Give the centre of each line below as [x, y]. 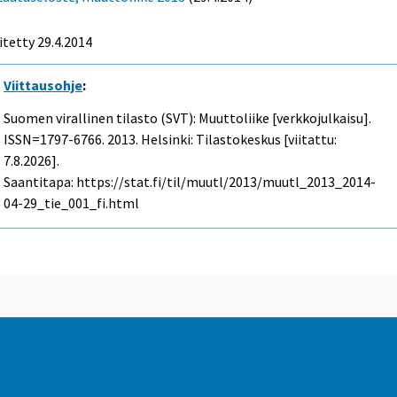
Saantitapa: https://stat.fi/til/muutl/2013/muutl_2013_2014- [190, 181]
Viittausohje [43, 85]
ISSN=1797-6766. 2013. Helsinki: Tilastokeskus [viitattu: [171, 139]
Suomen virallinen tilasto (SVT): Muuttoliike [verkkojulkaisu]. [188, 117]
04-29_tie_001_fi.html [72, 202]
